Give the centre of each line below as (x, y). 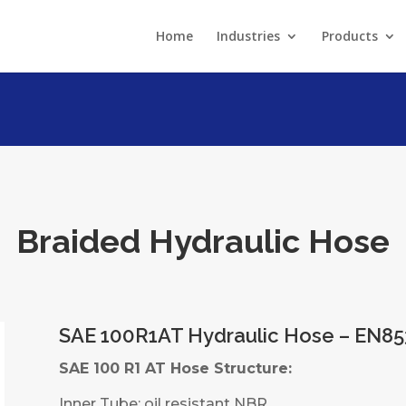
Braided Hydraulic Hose (203, 242)
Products (349, 36)
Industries (248, 36)
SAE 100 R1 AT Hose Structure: (175, 369)
